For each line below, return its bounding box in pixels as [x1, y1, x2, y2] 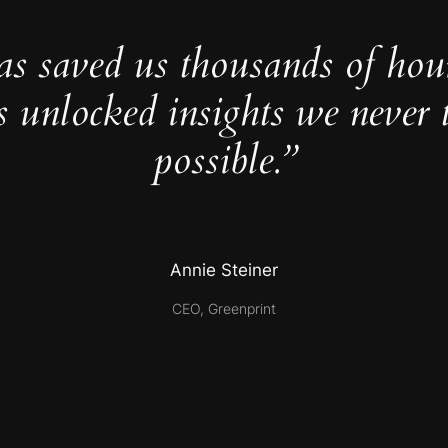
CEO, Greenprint [172, 299, 276, 317]
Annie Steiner [170, 260, 278, 281]
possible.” [152, 133, 296, 189]
